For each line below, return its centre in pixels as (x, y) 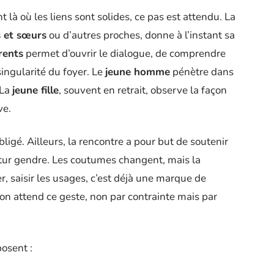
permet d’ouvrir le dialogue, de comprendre (124, 53)
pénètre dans (202, 72)
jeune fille (35, 90)
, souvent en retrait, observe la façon (143, 90)
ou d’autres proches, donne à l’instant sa (141, 35)
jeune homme (138, 72)
